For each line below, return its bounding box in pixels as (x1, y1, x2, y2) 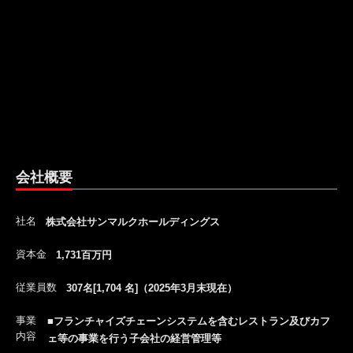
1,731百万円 (56, 249, 112, 261)
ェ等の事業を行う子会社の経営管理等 (47, 333, 221, 344)
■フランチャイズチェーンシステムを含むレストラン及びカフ (47, 315, 330, 327)
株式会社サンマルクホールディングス (46, 216, 220, 228)
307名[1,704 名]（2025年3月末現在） (66, 282, 237, 294)
